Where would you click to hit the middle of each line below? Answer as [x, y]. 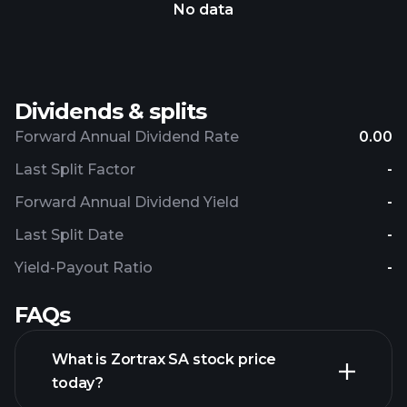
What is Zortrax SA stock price [164, 359]
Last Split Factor [75, 169]
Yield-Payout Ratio [84, 268]
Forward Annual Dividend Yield [127, 202]
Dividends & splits [110, 111]
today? [78, 383]
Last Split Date [69, 235]
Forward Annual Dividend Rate [127, 137]
